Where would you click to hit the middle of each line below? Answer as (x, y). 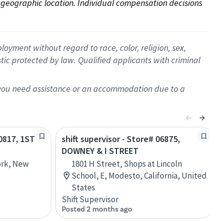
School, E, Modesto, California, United (139, 176)
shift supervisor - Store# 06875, (121, 139)
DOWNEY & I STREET (100, 151)
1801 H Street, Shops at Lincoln (127, 164)
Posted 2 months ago (97, 209)
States (83, 187)
